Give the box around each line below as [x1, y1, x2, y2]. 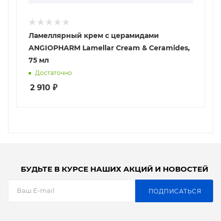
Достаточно [35, 69, 72, 77]
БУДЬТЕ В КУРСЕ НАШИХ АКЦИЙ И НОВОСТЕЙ [21, 164, 208, 174]
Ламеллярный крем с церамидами [29, 31, 159, 40]
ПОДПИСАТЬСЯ [148, 187, 201, 195]
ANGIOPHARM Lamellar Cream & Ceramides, [29, 43, 82, 53]
